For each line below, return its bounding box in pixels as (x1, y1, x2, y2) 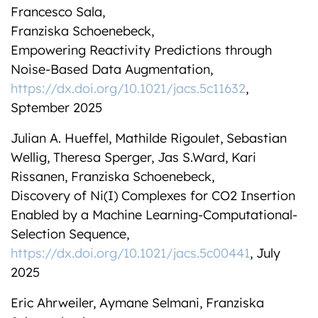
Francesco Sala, (11, 4, 105, 20)
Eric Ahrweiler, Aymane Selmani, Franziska (11, 295, 264, 311)
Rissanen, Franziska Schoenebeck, (11, 168, 214, 185)
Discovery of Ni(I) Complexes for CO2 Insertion (11, 187, 295, 204)
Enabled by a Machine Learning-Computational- (11, 207, 297, 223)
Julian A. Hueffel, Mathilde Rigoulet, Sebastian (11, 130, 287, 146)
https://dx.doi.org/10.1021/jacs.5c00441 (11, 245, 250, 261)
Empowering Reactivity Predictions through (11, 42, 272, 58)
